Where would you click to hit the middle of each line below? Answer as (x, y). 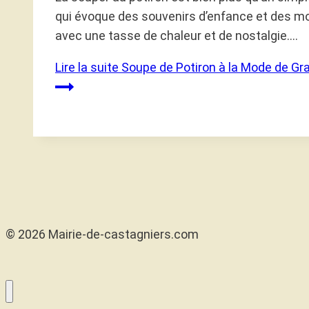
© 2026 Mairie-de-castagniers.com (102, 235)
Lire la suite (87, 68)
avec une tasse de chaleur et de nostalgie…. (177, 36)
